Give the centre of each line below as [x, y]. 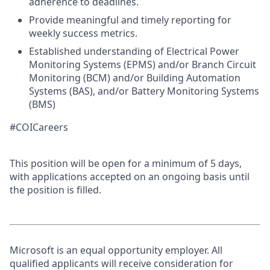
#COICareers [39, 127]
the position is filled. [55, 190]
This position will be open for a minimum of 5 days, [126, 163]
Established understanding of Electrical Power [134, 51]
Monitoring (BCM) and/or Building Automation [135, 78]
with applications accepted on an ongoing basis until [130, 177]
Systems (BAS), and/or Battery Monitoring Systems [144, 91]
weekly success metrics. [83, 33]
